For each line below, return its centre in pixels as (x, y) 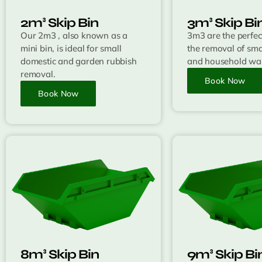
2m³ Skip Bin (59, 23)
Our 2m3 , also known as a (74, 36)
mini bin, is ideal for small (71, 49)
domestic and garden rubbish (79, 61)
